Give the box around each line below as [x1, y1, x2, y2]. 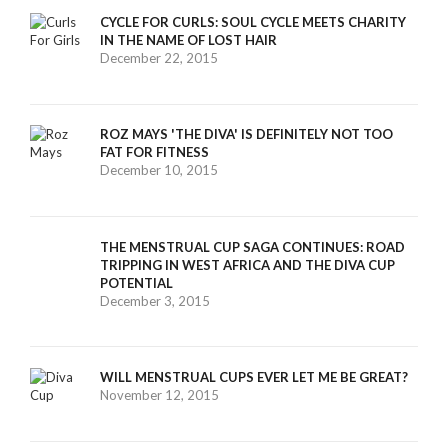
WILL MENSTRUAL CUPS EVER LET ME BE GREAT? [100, 369, 408, 386]
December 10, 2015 [100, 162, 218, 179]
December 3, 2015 [100, 292, 210, 309]
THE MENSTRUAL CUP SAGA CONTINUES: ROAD [100, 238, 405, 255]
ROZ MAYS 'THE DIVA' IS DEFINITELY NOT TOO [100, 126, 393, 143]
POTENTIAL [100, 274, 173, 291]
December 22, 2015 [100, 50, 218, 67]
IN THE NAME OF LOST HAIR [100, 32, 277, 49]
